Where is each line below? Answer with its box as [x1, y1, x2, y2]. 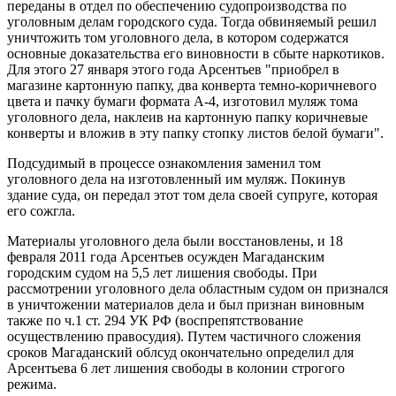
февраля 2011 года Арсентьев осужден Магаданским [7, 248, 324, 264]
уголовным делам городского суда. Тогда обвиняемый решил [7, 13, 377, 29]
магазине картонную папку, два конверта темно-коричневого [7, 77, 377, 93]
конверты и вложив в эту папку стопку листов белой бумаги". [7, 125, 384, 141]
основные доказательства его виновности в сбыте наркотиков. [7, 45, 385, 61]
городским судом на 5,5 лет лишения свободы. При [7, 264, 317, 280]
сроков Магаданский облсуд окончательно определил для [7, 344, 354, 360]
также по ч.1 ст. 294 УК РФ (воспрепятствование [7, 312, 303, 328]
